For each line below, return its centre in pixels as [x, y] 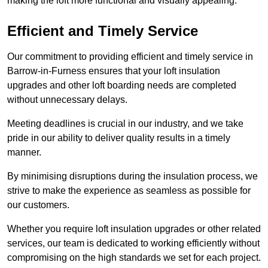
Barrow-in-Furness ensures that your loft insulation [114, 71]
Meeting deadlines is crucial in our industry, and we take [125, 124]
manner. [24, 153]
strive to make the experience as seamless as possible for [129, 191]
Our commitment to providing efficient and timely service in [130, 57]
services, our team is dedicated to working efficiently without [133, 243]
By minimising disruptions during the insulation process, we [133, 176]
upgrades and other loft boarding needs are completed [122, 86]
